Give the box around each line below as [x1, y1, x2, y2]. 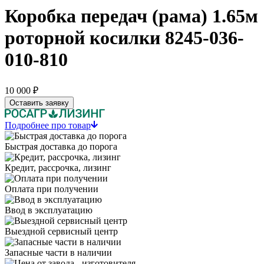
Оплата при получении [5, 194, 98, 204]
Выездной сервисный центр [5, 236, 118, 247]
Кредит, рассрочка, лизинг [5, 173, 111, 183]
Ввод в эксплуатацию [5, 215, 93, 226]
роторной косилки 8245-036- [5, 38, 244, 60]
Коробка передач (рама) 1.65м [5, 16, 258, 38]
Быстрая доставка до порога [5, 151, 117, 162]
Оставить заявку [9, 108, 69, 118]
